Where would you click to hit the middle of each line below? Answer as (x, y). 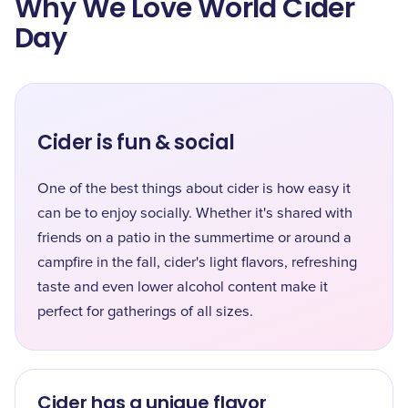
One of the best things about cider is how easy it (194, 189)
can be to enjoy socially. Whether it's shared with (195, 213)
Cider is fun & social (136, 143)
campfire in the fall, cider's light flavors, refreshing (197, 262)
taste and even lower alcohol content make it (183, 287)
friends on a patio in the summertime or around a (194, 238)
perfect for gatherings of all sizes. (145, 311)
